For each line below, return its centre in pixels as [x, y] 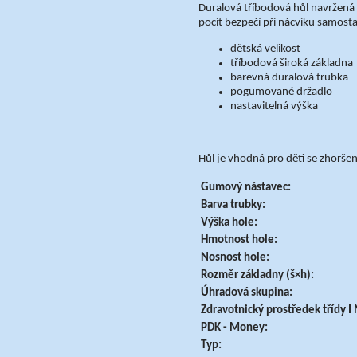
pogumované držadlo [281, 92]
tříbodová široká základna [292, 63]
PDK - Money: [234, 328]
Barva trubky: [233, 205]
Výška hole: [229, 223]
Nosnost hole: [235, 258]
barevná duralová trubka [289, 78]
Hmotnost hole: [239, 240]
